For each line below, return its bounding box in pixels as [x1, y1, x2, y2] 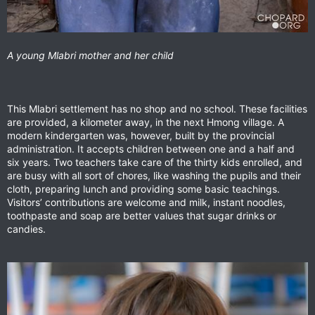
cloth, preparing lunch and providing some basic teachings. [7, 182, 280, 195]
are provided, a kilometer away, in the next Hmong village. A [7, 115, 284, 128]
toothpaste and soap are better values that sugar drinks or [7, 209, 276, 221]
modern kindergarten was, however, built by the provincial [7, 129, 274, 141]
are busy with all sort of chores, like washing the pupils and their [7, 169, 301, 181]
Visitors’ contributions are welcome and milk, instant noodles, [7, 195, 285, 208]
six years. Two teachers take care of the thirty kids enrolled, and [7, 155, 302, 168]
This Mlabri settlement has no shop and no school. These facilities [7, 102, 307, 115]
